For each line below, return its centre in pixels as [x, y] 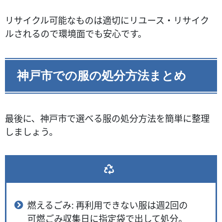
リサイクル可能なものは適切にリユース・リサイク [107, 20]
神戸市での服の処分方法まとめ [102, 75]
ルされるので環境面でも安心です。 [76, 33]
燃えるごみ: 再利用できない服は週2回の [107, 204]
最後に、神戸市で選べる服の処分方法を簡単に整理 [107, 118]
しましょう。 [31, 131]
